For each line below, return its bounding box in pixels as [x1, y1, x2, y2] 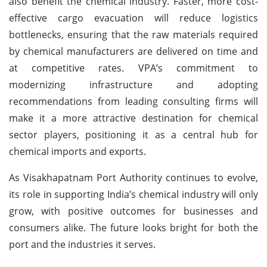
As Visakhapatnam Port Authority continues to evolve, [9, 170, 258, 184]
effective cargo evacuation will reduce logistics [9, 11, 258, 24]
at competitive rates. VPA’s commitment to [9, 61, 258, 74]
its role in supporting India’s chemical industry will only [9, 187, 258, 201]
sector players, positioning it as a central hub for [9, 128, 258, 141]
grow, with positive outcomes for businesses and [9, 204, 258, 218]
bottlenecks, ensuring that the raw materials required [9, 27, 258, 41]
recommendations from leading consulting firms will [9, 94, 258, 108]
